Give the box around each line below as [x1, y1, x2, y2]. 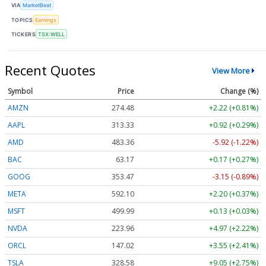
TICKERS [11, 30, 36, 37]
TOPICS [11, 16, 33, 23]
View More [211, 65, 250, 76]
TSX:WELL [37, 30, 65, 37]
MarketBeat [23, 2, 52, 9]
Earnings [35, 16, 57, 23]
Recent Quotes [5, 61, 96, 80]
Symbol [8, 86, 33, 97]
